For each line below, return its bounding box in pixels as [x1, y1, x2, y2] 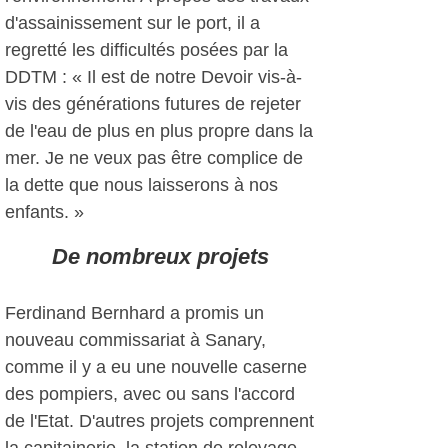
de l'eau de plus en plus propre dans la [5, 121, 313, 141]
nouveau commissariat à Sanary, [5, 330, 266, 350]
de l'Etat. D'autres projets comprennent [5, 411, 314, 431]
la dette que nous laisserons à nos [5, 175, 278, 195]
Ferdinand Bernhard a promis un [5, 303, 264, 323]
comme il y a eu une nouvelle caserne [5, 357, 307, 377]
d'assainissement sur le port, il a [5, 13, 260, 33]
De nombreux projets [51, 244, 269, 269]
